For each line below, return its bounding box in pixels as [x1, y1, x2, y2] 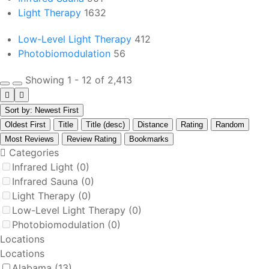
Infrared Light [12, 161, 76, 173]
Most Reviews [5, 134, 54, 144]
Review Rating [67, 134, 116, 144]
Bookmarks [129, 134, 169, 144]
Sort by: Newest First [5, 106, 79, 115]
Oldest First [5, 120, 46, 129]
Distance [138, 120, 168, 129]
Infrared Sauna [12, 175, 81, 187]
